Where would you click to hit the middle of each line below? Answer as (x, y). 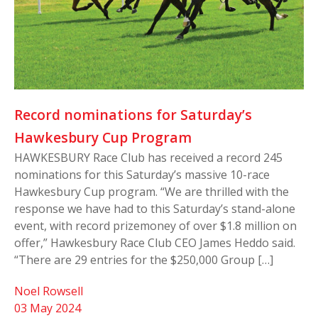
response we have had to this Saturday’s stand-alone (155, 208)
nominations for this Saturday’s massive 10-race (142, 174)
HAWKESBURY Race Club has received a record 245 (148, 157)
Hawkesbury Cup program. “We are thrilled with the (152, 191)
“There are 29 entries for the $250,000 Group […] (144, 259)
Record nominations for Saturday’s (133, 114)
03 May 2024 (48, 308)
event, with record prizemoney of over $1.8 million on (155, 225)
